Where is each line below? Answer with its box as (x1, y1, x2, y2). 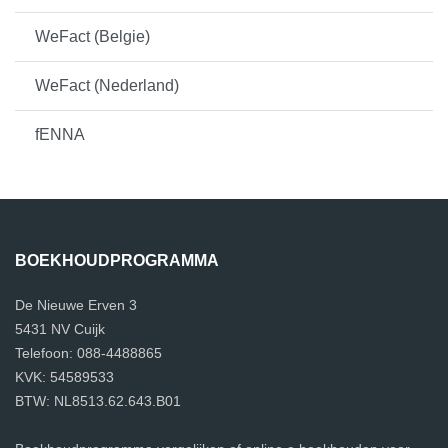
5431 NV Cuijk (15, 320, 105, 337)
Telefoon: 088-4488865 (15, 344, 162, 361)
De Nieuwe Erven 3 (15, 296, 137, 313)
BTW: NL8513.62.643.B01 (15, 392, 181, 409)
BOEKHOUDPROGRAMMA (15, 251, 219, 269)
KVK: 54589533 (15, 368, 114, 385)
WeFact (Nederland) (35, 76, 179, 94)
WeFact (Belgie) (35, 27, 150, 45)
